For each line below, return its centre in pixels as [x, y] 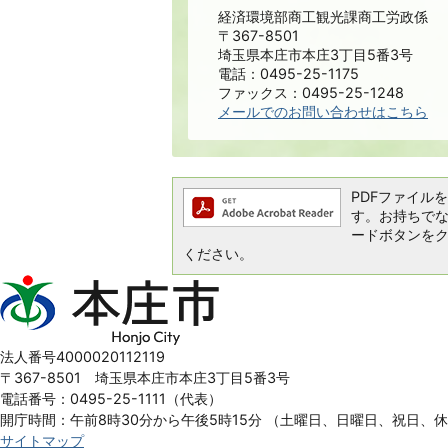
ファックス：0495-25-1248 [311, 92]
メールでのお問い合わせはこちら [323, 111]
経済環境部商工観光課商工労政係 [323, 16]
